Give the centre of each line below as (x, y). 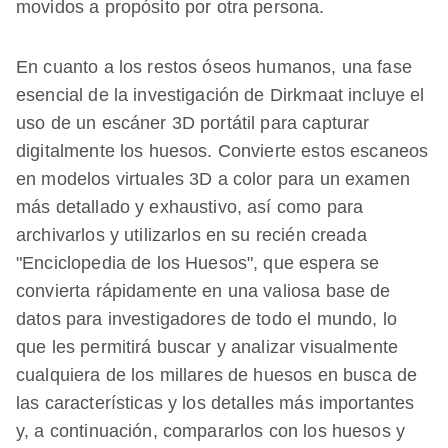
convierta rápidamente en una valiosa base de (203, 290)
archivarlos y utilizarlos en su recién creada (191, 234)
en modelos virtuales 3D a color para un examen (213, 178)
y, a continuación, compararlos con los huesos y (211, 430)
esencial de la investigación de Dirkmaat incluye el (220, 94)
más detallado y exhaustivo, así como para (190, 206)
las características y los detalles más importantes (215, 402)
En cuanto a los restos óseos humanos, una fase (214, 66)
